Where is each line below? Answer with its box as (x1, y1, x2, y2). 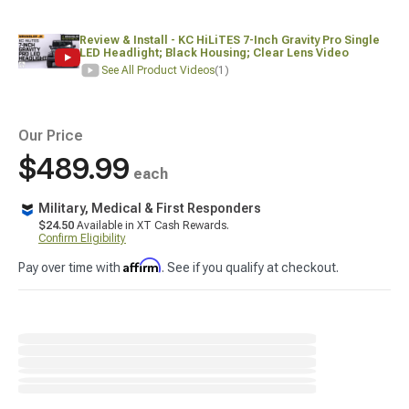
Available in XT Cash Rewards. (74, 219, 229, 232)
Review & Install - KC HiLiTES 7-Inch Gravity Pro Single (79, 34, 381, 47)
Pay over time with (18, 260, 123, 275)
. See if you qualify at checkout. (162, 260, 339, 275)
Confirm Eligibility (38, 232, 126, 245)
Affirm (123, 257, 162, 273)
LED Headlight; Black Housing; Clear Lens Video (79, 47, 352, 59)
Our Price (18, 127, 83, 144)
